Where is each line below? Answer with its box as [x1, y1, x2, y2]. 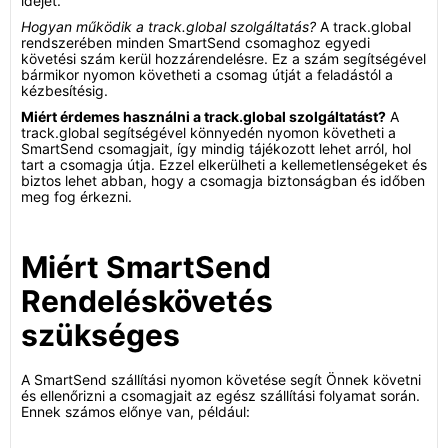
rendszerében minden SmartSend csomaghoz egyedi [21, 34, 370, 51]
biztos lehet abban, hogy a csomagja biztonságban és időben [21, 172, 425, 189]
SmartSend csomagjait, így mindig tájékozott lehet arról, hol [21, 140, 411, 157]
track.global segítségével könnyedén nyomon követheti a [21, 124, 396, 141]
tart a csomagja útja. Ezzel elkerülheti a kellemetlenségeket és [21, 156, 427, 173]
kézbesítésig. [21, 82, 108, 99]
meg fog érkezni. [21, 188, 132, 205]
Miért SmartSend [21, 249, 271, 285]
